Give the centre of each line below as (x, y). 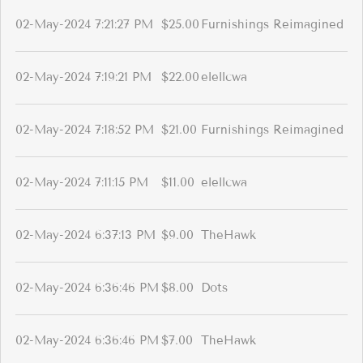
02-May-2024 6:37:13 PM (85, 235)
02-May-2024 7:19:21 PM (83, 77)
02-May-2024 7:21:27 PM (84, 25)
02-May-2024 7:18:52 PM (85, 130)
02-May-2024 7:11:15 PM (82, 183)
